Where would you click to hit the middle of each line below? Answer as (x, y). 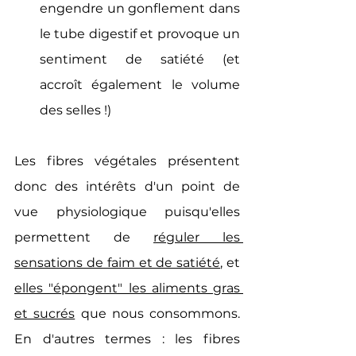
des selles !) (75, 110)
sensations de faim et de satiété (118, 263)
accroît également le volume (140, 85)
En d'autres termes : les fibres (127, 339)
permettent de (84, 237)
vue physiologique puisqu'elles (127, 212)
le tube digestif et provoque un (140, 34)
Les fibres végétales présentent (127, 161)
